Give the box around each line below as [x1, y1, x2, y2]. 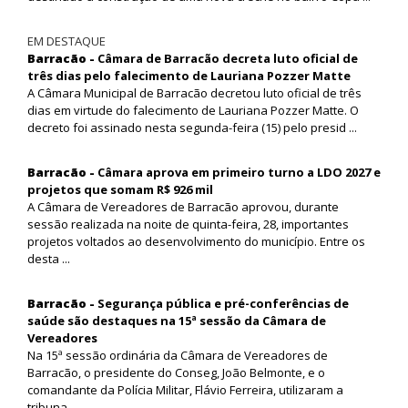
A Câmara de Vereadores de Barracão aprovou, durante [27, 198, 339, 215]
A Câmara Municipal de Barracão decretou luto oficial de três [27, 84, 362, 101]
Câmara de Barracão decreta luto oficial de [97, 49, 358, 66]
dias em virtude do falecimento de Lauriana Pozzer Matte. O [27, 101, 359, 118]
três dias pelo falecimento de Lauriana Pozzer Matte [27, 66, 351, 84]
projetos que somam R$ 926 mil [27, 180, 213, 198]
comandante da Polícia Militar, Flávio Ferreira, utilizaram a [27, 381, 343, 398]
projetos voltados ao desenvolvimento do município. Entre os [27, 232, 365, 250]
